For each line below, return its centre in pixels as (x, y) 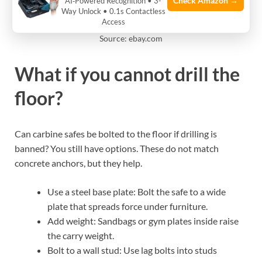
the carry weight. (81, 236)
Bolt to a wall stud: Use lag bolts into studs (132, 250)
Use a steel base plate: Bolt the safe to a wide (137, 192)
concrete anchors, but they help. (78, 163)
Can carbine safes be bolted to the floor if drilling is (116, 134)
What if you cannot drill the (127, 74)
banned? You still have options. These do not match (117, 149)
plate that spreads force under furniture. (127, 206)
